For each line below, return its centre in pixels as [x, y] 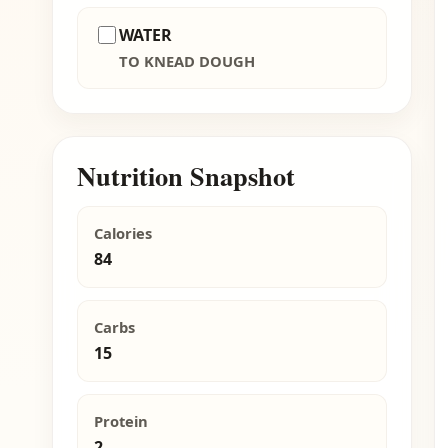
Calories [123, 233]
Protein [121, 421]
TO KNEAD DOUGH [187, 61]
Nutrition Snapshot [186, 176]
